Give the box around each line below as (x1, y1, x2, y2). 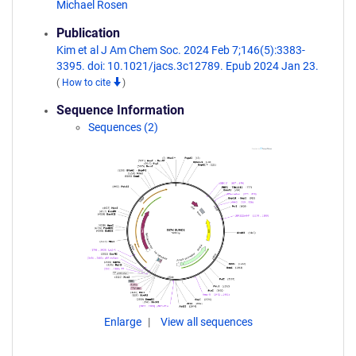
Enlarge (103, 315, 144, 328)
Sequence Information (56, 103, 184, 118)
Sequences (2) (88, 121, 158, 133)
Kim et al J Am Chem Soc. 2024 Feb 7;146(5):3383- (56, 44, 305, 56)
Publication (56, 25, 120, 41)
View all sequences (160, 315, 253, 328)
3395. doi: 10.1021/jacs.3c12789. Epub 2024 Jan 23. (56, 60, 319, 72)
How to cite (62, 77, 113, 88)
